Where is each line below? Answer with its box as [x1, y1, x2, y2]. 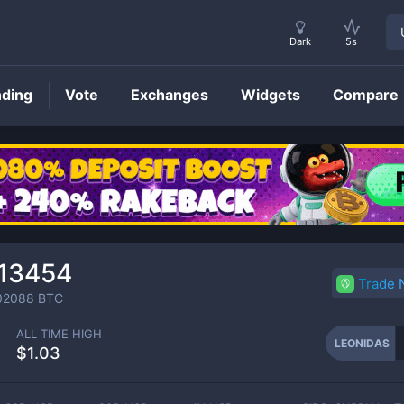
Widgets [241, 86, 300, 104]
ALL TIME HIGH [16, 326, 102, 341]
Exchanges [131, 86, 208, 104]
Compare [333, 86, 399, 104]
